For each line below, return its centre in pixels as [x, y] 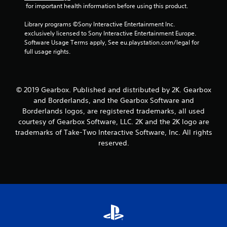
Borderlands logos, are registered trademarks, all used [113, 111]
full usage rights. [47, 51]
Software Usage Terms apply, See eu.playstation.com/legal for [112, 42]
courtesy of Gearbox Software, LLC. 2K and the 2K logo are [113, 122]
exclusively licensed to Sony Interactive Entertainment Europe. [110, 33]
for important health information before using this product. [107, 6]
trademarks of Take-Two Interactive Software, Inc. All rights [113, 132]
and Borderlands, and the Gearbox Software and [113, 100]
